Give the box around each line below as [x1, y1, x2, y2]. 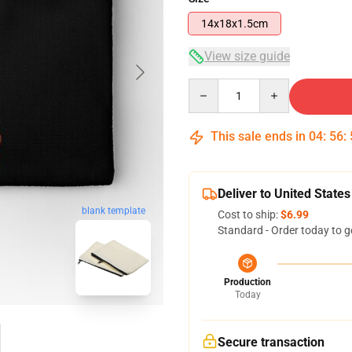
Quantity [188, 79, 231, 92]
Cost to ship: [218, 208, 280, 221]
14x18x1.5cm [201, 17, 268, 30]
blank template [81, 205, 145, 217]
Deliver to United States [218, 186, 350, 201]
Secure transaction [218, 335, 324, 350]
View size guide [204, 49, 290, 64]
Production [224, 277, 271, 288]
